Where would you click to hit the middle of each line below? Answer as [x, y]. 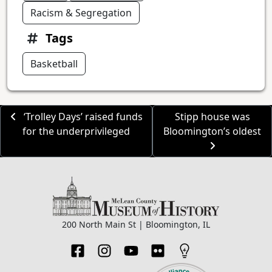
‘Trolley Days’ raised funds [82, 117]
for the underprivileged [76, 131]
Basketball [54, 64]
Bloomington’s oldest [212, 131]
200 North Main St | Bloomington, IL [136, 224]
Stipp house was [212, 117]
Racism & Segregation [81, 13]
